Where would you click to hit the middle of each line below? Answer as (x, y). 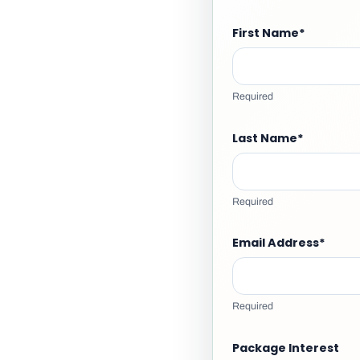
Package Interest (286, 348)
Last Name (265, 138)
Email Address (276, 243)
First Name (266, 33)
